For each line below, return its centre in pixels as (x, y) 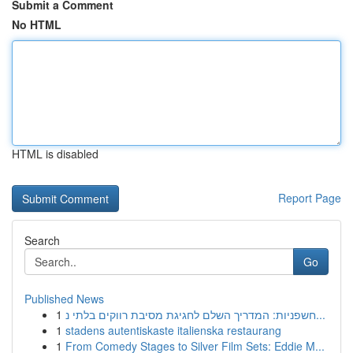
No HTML (37, 24)
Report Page (310, 198)
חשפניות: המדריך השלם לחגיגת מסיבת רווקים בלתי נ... (321, 314)
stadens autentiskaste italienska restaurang (173, 330)
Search (42, 240)
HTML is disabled (55, 154)
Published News (64, 299)
